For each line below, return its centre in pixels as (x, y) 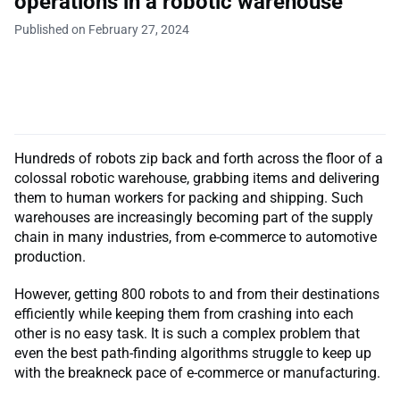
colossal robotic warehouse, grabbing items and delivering (197, 178)
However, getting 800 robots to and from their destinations (197, 294)
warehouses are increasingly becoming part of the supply (194, 217)
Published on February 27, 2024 (102, 29)
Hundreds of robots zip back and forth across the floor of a (199, 158)
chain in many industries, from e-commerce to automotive (196, 237)
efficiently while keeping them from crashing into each (184, 313)
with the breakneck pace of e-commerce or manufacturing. (199, 372)
